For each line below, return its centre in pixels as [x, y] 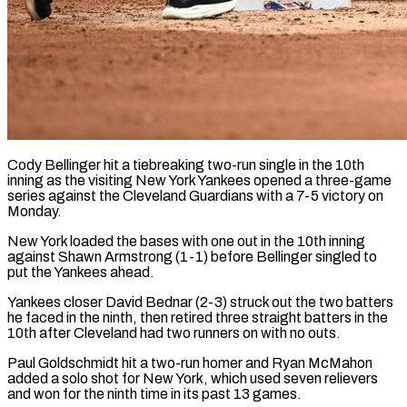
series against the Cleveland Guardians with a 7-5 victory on [195, 195]
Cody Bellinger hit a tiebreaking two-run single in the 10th [186, 164]
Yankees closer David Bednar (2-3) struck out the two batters [200, 302]
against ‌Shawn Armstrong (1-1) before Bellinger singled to [192, 256]
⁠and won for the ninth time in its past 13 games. [154, 393]
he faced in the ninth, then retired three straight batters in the [198, 317]
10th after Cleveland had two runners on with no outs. [174, 333]
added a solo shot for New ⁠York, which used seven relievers [193, 378]
